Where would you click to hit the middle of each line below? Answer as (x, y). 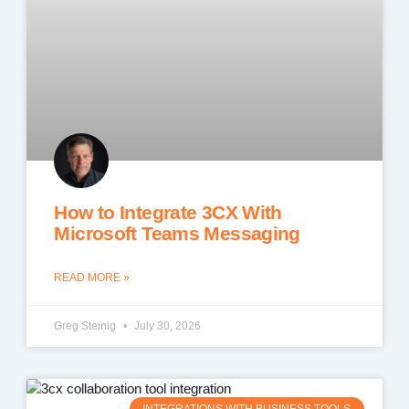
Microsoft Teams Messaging (177, 233)
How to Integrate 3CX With (168, 212)
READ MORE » (92, 277)
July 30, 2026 (167, 325)
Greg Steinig (87, 325)
